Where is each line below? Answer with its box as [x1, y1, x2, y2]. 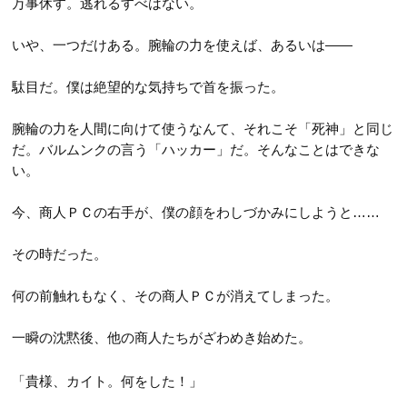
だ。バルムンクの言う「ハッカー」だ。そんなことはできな [12, 141, 381, 157]
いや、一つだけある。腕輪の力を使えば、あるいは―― [12, 36, 353, 53]
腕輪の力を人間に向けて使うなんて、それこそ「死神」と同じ [12, 120, 394, 136]
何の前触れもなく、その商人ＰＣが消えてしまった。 [12, 287, 340, 303]
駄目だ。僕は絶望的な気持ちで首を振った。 [12, 78, 285, 94]
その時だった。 [12, 245, 108, 262]
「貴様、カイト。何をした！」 [12, 372, 203, 389]
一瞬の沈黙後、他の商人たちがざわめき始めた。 [12, 329, 313, 345]
